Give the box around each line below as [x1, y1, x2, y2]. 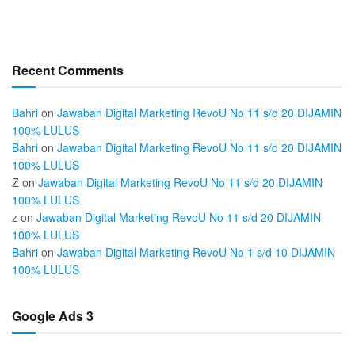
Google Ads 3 [12, 306, 94, 325]
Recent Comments [12, 60, 124, 79]
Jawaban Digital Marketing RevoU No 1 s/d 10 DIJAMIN [57, 243, 335, 260]
